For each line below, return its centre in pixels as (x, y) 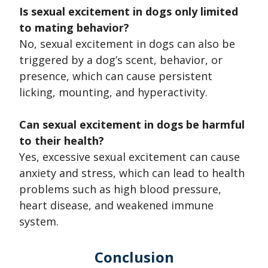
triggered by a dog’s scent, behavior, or (121, 60)
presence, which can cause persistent (116, 76)
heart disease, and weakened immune (116, 205)
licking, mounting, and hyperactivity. (113, 92)
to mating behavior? (74, 28)
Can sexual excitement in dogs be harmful (132, 125)
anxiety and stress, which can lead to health (132, 173)
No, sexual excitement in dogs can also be (127, 44)
